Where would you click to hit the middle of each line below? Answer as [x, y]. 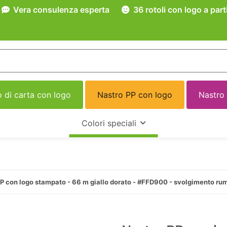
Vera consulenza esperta [60, 10]
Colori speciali [109, 123]
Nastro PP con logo [135, 95]
